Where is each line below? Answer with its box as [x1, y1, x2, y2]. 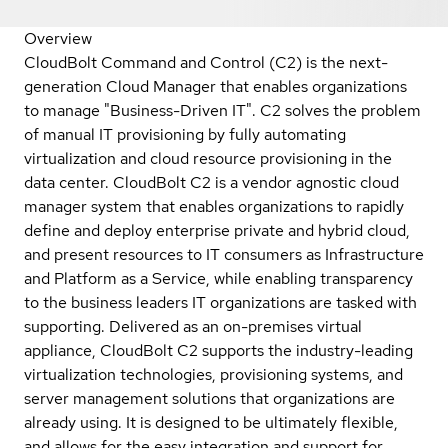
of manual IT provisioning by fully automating [24, 123, 346, 145]
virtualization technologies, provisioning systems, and [24, 363, 403, 385]
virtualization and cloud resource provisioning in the [24, 147, 392, 169]
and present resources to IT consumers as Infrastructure [24, 243, 424, 265]
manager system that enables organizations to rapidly [24, 195, 404, 217]
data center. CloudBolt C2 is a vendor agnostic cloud [24, 171, 399, 193]
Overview [24, 27, 92, 49]
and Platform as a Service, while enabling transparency [24, 267, 413, 289]
